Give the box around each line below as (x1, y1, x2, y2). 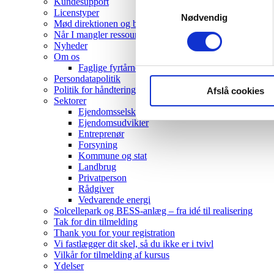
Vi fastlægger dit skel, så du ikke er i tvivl (54, 238, 213, 249)
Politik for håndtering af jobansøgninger (54, 84, 207, 95)
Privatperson (78, 172, 127, 183)
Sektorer (54, 95, 86, 106)
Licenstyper (54, 7, 99, 18)
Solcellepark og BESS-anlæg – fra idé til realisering (54, 205, 253, 216)
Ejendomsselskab (78, 106, 145, 117)
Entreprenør (78, 128, 124, 139)
